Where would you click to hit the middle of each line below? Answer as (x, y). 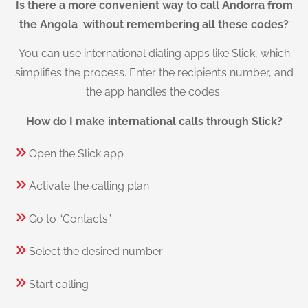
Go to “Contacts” (70, 219)
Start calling (59, 284)
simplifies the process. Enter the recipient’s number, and (154, 73)
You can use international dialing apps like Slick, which (154, 54)
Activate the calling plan (89, 186)
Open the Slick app (76, 153)
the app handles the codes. (154, 92)
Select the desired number (96, 252)
